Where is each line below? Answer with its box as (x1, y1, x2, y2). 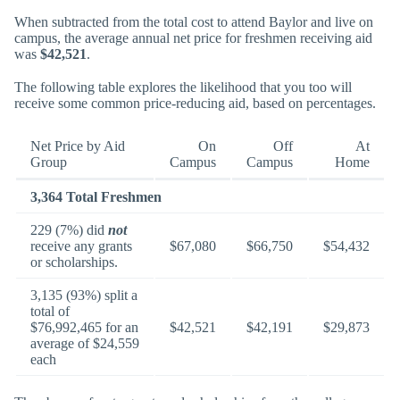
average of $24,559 (30, 335, 139, 351)
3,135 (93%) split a (30, 287, 137, 303)
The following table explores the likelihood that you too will (14, 79, 352, 96)
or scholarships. (30, 254, 118, 270)
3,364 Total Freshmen (30, 188, 162, 204)
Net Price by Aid (30, 137, 125, 154)
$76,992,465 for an (30, 319, 138, 335)
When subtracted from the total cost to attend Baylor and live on (14, 14, 373, 30)
